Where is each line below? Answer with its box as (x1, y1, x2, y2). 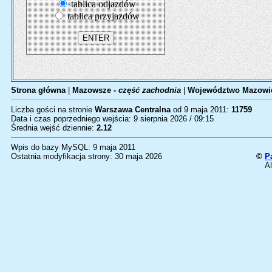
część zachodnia (118, 86, 181, 95)
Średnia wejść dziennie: (11, 123, 97, 132)
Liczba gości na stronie (11, 105, 95, 114)
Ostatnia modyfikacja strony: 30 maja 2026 (11, 152, 162, 161)
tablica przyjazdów (64, 11, 140, 21)
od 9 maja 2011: (171, 105, 231, 114)
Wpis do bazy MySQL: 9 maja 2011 (11, 143, 135, 152)
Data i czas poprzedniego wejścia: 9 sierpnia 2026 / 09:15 (11, 114, 214, 123)
